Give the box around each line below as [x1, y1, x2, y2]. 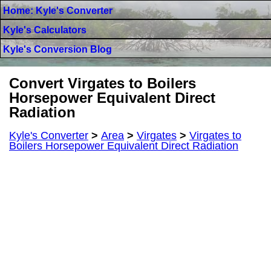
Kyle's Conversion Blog [3, 44, 112, 54]
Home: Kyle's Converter [3, 5, 113, 16]
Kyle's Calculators [3, 25, 87, 35]
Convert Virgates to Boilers [9, 75, 196, 91]
